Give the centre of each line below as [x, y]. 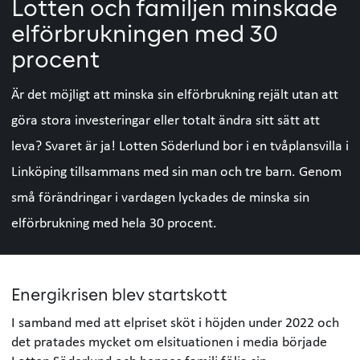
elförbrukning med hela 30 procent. [114, 222]
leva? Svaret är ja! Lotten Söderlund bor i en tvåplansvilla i [180, 145]
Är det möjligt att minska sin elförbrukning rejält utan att [174, 93]
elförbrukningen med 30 [144, 36]
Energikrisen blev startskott [119, 296]
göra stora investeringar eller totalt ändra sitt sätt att [165, 119]
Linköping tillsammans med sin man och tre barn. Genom [176, 170]
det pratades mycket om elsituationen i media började [169, 341]
